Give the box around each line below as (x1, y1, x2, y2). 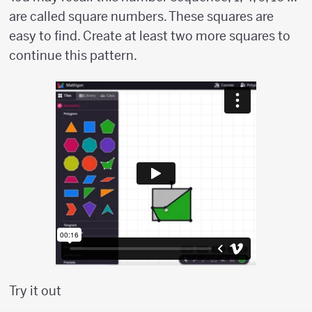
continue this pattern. (9, 47, 137, 64)
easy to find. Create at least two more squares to (9, 28, 290, 45)
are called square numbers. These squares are (9, 8, 274, 25)
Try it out (9, 282, 61, 299)
